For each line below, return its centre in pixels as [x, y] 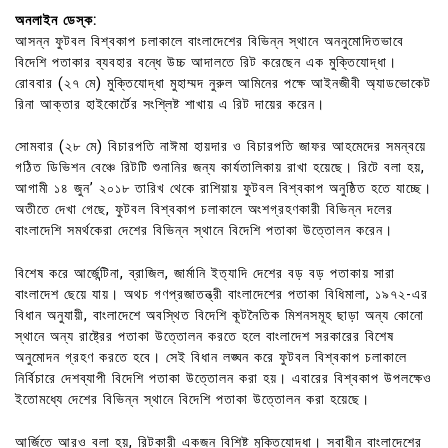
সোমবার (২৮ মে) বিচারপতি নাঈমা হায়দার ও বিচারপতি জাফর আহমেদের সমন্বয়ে [220, 147]
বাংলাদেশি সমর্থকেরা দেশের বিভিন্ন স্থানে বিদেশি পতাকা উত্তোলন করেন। [204, 231]
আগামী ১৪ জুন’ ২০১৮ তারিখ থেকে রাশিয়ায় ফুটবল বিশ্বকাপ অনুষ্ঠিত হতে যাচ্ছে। [223, 189]
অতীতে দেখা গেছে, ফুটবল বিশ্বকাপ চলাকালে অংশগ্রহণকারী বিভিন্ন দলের [204, 210]
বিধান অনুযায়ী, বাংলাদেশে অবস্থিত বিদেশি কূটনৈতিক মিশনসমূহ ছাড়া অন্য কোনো [219, 315]
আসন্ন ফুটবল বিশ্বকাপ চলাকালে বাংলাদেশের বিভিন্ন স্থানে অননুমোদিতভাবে [209, 41]
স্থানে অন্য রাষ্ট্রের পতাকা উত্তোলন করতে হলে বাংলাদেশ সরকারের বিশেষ [204, 336]
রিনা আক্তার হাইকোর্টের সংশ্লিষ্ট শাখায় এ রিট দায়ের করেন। [170, 104]
